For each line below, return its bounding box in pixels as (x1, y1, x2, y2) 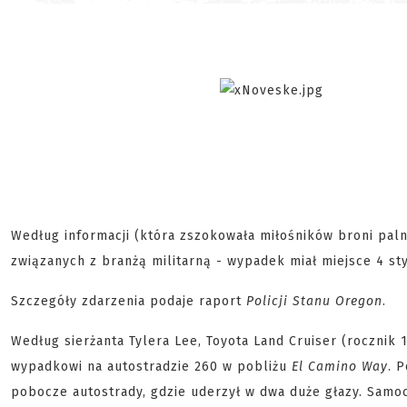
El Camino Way (292, 359, 388, 374)
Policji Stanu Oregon (246, 293, 382, 309)
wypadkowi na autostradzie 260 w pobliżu (11, 359, 292, 374)
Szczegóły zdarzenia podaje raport (11, 293, 246, 309)
